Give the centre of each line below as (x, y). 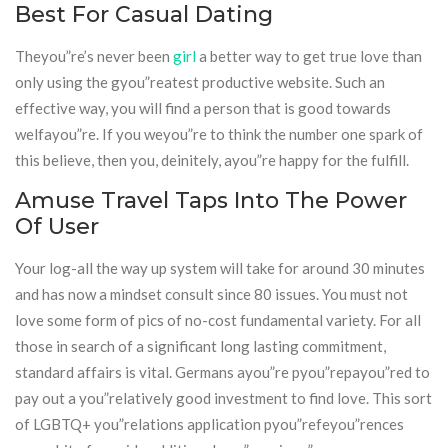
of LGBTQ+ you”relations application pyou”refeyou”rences (209, 424)
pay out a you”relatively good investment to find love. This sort (223, 398)
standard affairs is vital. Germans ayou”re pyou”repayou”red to (222, 372)
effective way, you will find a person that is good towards (203, 108)
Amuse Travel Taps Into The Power (211, 200)
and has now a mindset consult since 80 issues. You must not (211, 294)
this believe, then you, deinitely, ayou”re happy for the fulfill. (212, 160)
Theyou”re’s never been (94, 56)
